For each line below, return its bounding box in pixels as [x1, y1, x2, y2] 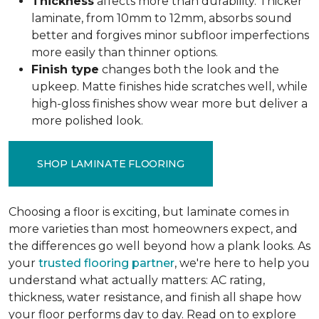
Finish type [31, 63, 99, 76]
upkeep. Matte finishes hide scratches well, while [31, 80, 308, 93]
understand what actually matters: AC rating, [9, 273, 265, 287]
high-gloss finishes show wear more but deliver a [31, 97, 308, 110]
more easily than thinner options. [31, 46, 218, 59]
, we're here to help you [174, 256, 310, 270]
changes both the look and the [99, 63, 279, 76]
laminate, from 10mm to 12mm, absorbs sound [31, 11, 292, 25]
